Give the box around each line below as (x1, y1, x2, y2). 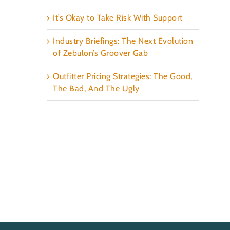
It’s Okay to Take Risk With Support (53, 12, 183, 23)
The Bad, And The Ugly (53, 83, 140, 93)
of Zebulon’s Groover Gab (53, 48, 148, 58)
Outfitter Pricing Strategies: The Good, (53, 71, 193, 81)
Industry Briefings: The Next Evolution (53, 35, 194, 46)
